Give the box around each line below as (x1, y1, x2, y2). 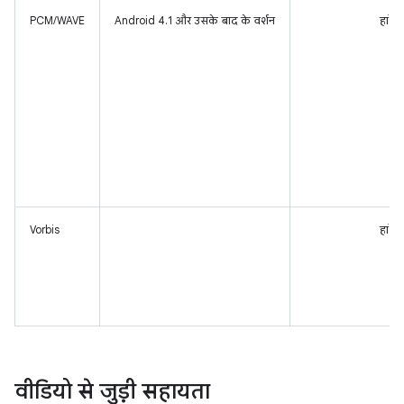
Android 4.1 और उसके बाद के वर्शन (115, 14, 275, 27)
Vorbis (30, 223, 60, 236)
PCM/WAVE (30, 14, 85, 27)
